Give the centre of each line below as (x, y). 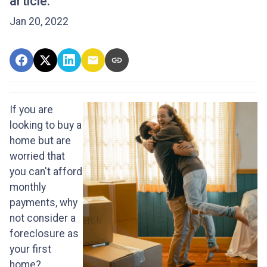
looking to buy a (46, 125)
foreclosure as (44, 234)
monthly (28, 187)
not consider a (43, 218)
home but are (40, 141)
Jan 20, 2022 (39, 22)
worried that (37, 156)
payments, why (44, 203)
